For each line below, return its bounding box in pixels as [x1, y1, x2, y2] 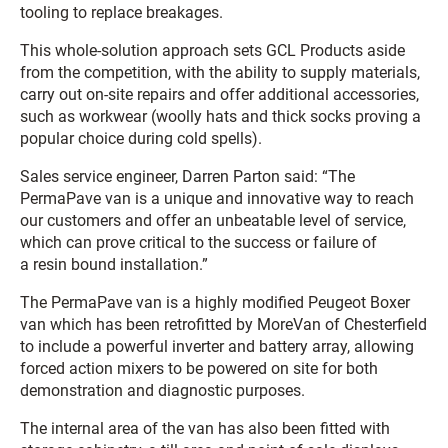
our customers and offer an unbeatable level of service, [20, 211, 406, 230]
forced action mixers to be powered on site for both [20, 359, 378, 378]
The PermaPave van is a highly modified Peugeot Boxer [20, 293, 410, 312]
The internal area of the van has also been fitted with [20, 419, 390, 438]
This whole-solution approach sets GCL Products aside [20, 41, 405, 60]
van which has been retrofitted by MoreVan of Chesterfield [20, 315, 427, 334]
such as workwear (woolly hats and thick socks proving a [20, 107, 421, 126]
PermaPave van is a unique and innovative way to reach [20, 189, 414, 208]
